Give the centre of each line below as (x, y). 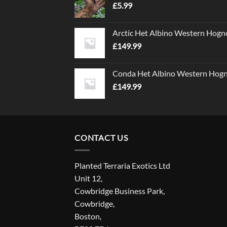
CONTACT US (101, 138)
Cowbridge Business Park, (120, 191)
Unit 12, (88, 178)
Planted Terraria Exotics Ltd (122, 165)
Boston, (88, 216)
